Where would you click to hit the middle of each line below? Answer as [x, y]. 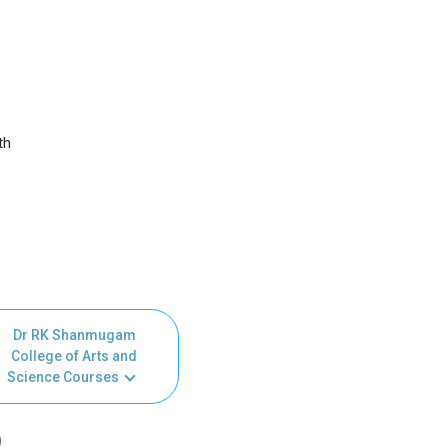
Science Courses [63, 376]
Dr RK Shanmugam [74, 334]
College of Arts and [74, 355]
